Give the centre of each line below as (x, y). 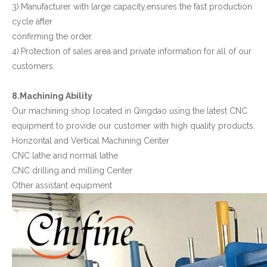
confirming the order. (52, 36)
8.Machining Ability (52, 96)
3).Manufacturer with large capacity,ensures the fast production (132, 6)
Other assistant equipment (62, 185)
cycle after (32, 21)
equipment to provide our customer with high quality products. (133, 125)
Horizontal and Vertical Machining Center (91, 140)
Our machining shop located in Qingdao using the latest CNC (130, 111)
